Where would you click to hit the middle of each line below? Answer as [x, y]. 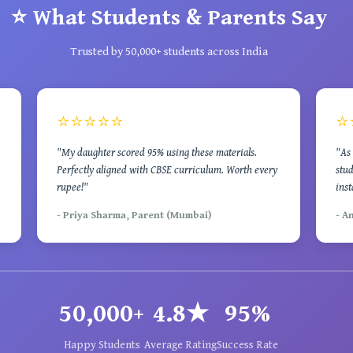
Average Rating [180, 345]
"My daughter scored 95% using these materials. [157, 153]
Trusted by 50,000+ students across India [169, 52]
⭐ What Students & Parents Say [169, 18]
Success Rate [247, 345]
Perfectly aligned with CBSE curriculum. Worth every [167, 170]
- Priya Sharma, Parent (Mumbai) [134, 216]
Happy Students [102, 345]
